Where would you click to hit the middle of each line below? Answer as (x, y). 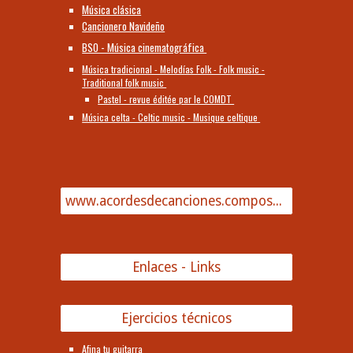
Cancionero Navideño (124, 26)
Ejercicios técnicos (176, 319)
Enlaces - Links (176, 267)
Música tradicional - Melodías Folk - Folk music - (174, 69)
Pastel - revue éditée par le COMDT (166, 98)
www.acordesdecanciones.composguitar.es (278, 201)
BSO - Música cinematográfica (145, 48)
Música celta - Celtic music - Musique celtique (171, 117)
